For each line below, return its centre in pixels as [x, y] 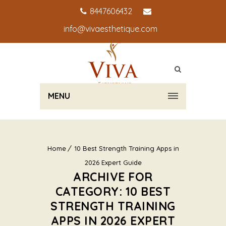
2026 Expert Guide [113, 162]
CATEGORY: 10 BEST [113, 191]
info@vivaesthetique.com [110, 29]
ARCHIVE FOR [113, 177]
